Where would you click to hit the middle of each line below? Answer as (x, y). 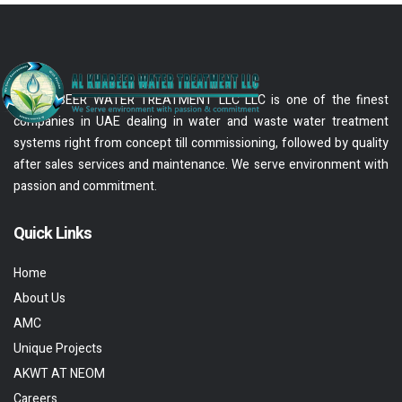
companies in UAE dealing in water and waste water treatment (201, 122)
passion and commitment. (85, 186)
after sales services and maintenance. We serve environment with (201, 165)
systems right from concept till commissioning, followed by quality (201, 143)
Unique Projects (58, 349)
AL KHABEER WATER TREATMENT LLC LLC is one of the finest (201, 100)
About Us (39, 298)
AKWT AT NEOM (59, 374)
